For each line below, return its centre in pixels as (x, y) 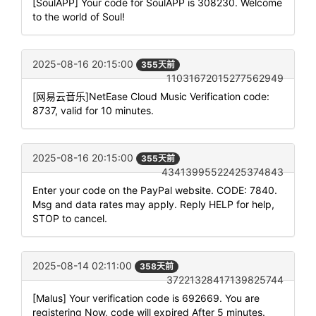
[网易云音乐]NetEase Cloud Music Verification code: (151, 96)
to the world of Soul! (79, 16)
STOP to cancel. (70, 219)
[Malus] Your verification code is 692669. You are (146, 298)
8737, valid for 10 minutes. (93, 110)
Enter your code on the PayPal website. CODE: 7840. (155, 190)
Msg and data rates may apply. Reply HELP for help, (153, 205)
